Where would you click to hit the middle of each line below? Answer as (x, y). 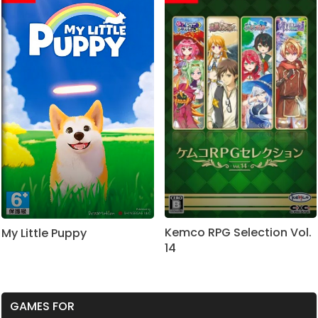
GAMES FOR (42, 306)
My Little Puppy (44, 233)
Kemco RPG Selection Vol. (238, 232)
